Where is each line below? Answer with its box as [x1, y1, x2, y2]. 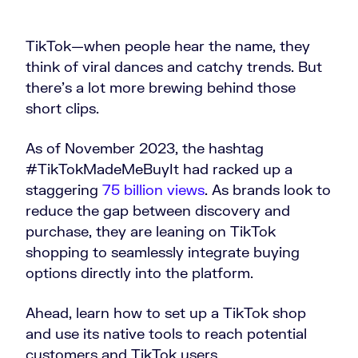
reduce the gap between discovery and [26, 201, 290, 219]
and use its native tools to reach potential [26, 324, 307, 342]
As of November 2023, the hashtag [26, 139, 264, 157]
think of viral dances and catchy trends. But [26, 58, 322, 75]
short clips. [26, 99, 99, 117]
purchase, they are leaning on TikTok [26, 222, 276, 240]
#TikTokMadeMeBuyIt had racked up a [26, 160, 292, 177]
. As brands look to [205, 181, 331, 198]
